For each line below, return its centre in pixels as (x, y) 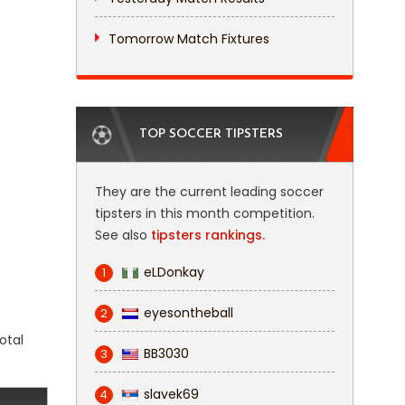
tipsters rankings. (207, 235)
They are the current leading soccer (209, 192)
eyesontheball (188, 313)
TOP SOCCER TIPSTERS (211, 134)
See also (122, 235)
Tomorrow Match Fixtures (188, 39)
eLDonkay (174, 272)
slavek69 (171, 394)
